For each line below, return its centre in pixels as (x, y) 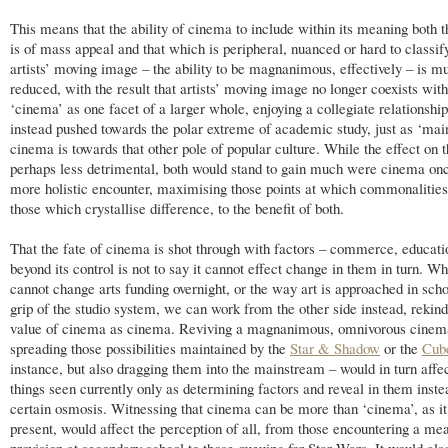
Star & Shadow (335, 348)
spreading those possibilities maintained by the (150, 348)
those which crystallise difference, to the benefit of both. (177, 208)
